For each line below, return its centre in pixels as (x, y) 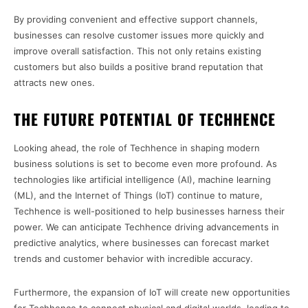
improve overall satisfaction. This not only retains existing (137, 51)
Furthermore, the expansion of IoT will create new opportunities (152, 293)
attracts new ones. (54, 83)
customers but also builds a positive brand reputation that (139, 67)
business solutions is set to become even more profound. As (145, 164)
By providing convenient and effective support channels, (136, 20)
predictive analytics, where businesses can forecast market (142, 243)
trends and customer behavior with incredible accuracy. (133, 259)
